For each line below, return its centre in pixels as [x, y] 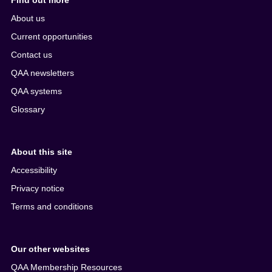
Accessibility [34, 170]
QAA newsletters [43, 73]
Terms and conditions [52, 207]
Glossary [28, 110]
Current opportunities [52, 37]
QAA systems [37, 91]
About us [28, 19]
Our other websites [51, 249]
